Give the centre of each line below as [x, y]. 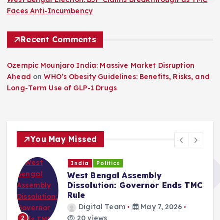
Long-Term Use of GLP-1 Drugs [62, 88]
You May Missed [64, 139]
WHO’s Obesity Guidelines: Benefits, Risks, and [127, 77]
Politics [108, 163]
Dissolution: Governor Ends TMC [135, 185]
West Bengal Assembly [114, 175]
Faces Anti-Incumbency [50, 11]
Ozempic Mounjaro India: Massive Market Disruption [101, 66]
